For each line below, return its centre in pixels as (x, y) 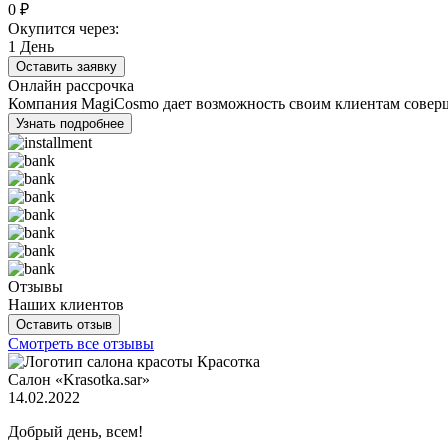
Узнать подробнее (70, 124)
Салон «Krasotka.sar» (79, 380)
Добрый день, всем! (75, 432)
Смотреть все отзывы (81, 344)
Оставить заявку (66, 67)
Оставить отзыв (64, 325)
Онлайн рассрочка (71, 86)
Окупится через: (63, 29)
